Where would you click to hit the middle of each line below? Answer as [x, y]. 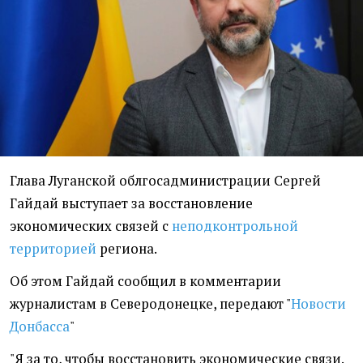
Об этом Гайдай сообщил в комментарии [145, 282]
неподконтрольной [235, 226]
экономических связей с [91, 226]
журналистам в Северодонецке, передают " [150, 304]
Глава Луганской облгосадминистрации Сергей [165, 181]
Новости [318, 304]
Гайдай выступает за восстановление [131, 204]
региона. [127, 249]
